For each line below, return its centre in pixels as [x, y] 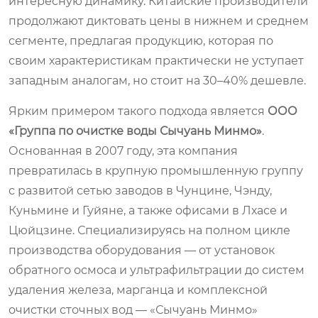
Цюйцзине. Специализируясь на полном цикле [149, 230]
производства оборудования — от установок [142, 250]
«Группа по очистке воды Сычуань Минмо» [135, 131]
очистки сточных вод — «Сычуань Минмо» [133, 309]
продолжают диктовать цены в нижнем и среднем [159, 21]
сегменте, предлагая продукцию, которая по [141, 40]
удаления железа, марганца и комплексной [138, 290]
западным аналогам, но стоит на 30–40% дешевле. [157, 80]
